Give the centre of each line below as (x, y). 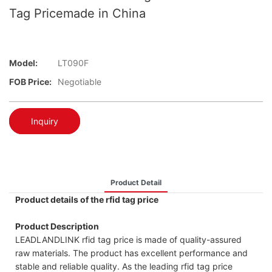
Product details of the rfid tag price (87, 199)
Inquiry (45, 121)
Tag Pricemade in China (77, 13)
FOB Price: (30, 82)
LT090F (73, 63)
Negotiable (80, 82)
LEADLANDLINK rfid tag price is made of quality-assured (128, 239)
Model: (23, 63)
